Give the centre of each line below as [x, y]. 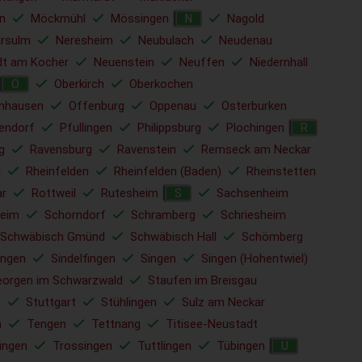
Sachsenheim [253, 193]
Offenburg [97, 106]
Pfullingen [86, 128]
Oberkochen [161, 84]
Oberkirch [79, 84]
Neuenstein [124, 62]
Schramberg [163, 215]
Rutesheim [130, 193]
